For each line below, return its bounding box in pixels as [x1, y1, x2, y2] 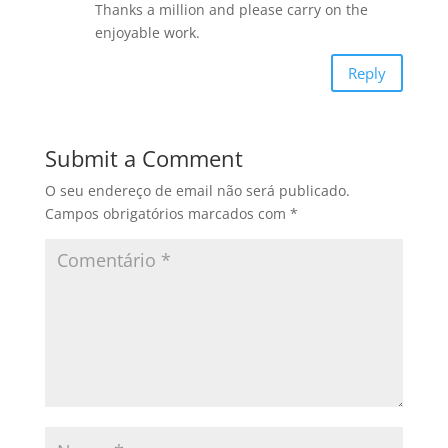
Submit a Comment [44, 143, 243, 174]
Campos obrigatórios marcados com [44, 204, 290, 224]
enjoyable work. [94, 23, 200, 43]
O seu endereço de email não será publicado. [44, 181, 350, 201]
